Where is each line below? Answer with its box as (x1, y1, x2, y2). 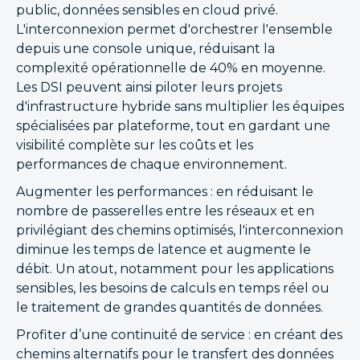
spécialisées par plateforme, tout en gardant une (16, 118, 330, 133)
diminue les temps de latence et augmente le (16, 242, 311, 257)
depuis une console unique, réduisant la (16, 41, 275, 56)
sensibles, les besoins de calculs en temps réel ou (16, 280, 329, 296)
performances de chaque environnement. (16, 157, 287, 172)
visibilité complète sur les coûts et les (16, 137, 253, 153)
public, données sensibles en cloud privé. (16, 2, 278, 18)
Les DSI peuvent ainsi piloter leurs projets (16, 80, 282, 95)
